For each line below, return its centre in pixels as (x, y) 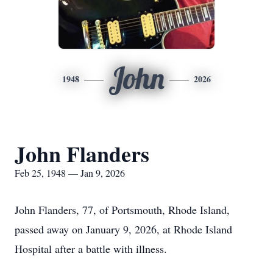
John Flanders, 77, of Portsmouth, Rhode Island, (122, 210)
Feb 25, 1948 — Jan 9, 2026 (70, 173)
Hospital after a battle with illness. (91, 249)
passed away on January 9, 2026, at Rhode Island (123, 229)
